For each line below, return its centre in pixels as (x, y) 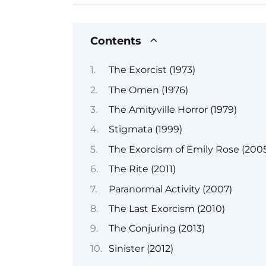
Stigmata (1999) (145, 129)
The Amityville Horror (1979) (172, 109)
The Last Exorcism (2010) (167, 208)
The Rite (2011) (142, 169)
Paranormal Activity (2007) (170, 189)
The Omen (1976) (148, 90)
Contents (116, 40)
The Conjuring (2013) (156, 229)
